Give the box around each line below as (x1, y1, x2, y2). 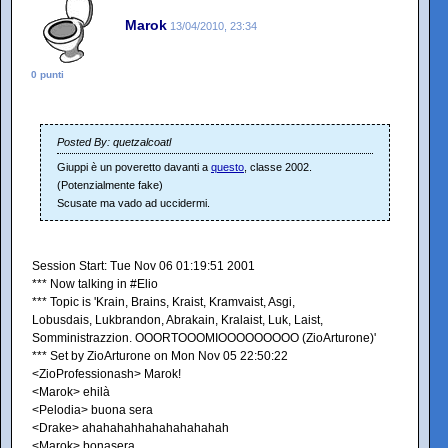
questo (211, 161, 244, 173)
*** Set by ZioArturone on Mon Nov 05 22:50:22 (32, 349, 288, 363)
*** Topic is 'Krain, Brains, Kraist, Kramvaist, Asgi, (32, 295, 295, 309)
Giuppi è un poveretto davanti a (57, 161, 211, 173)
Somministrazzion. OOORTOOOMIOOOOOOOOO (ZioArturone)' (32, 331, 376, 345)
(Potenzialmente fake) (57, 179, 163, 191)
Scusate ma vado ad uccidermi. (57, 197, 210, 209)
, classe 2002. (244, 161, 312, 173)
